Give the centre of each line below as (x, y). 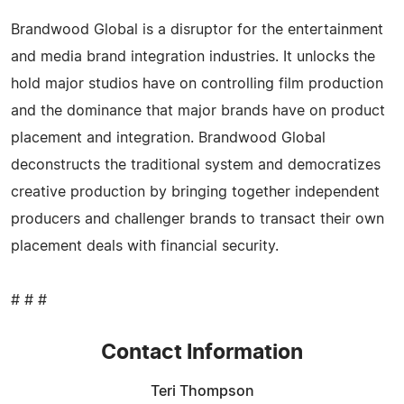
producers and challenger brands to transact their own (197, 219)
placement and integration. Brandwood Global (168, 138)
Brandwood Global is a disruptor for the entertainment (197, 29)
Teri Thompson (202, 391)
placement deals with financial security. (145, 246)
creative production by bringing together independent (195, 192)
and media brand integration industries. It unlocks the (193, 56)
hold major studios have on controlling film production (197, 83)
